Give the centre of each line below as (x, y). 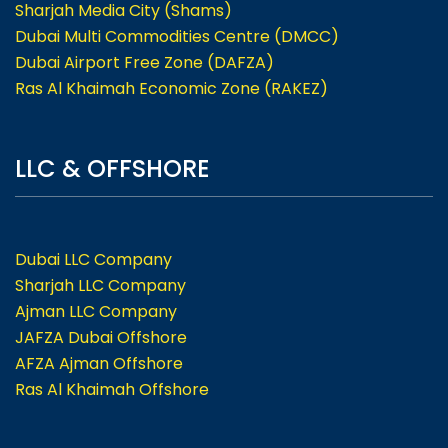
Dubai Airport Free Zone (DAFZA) (144, 62)
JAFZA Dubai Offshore (101, 337)
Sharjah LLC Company (100, 285)
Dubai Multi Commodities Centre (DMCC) (177, 36)
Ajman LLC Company (96, 311)
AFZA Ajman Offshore (99, 363)
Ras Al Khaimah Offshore (112, 389)
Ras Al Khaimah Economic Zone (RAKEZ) (171, 88)
